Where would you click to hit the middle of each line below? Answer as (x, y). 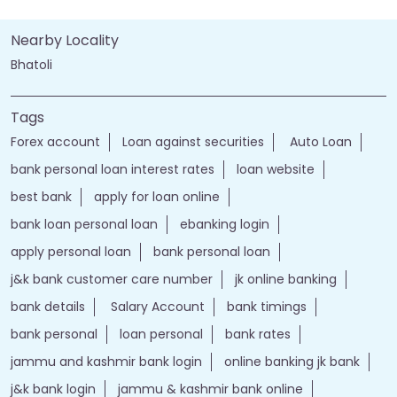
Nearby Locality (65, 40)
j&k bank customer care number (112, 279)
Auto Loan (319, 141)
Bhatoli (31, 64)
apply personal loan (71, 251)
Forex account (55, 141)
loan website (276, 169)
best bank (41, 196)
